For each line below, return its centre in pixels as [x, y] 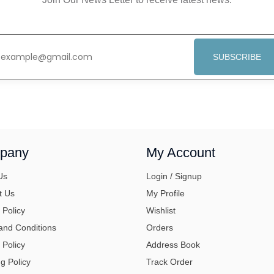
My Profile [165, 193]
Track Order [169, 261]
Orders [160, 227]
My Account [181, 152]
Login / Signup [174, 176]
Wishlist [161, 210]
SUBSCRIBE [237, 57]
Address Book [173, 244]
